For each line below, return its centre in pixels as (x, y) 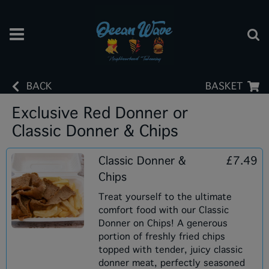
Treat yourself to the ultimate (165, 197)
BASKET (224, 86)
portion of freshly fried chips (162, 237)
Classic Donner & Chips (95, 131)
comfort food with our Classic (163, 210)
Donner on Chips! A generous (163, 223)
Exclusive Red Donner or (100, 113)
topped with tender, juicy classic (170, 250)
